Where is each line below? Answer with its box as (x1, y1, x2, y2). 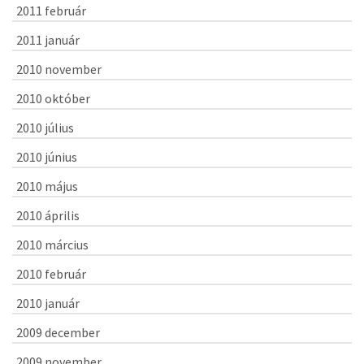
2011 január (16, 32, 80, 49)
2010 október (16, 90, 90, 107)
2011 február (16, 2, 86, 19)
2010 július (16, 119, 74, 136)
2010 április (16, 207, 80, 224)
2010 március (16, 236, 89, 253)
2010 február (16, 266, 86, 283)
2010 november (16, 61, 102, 78)
